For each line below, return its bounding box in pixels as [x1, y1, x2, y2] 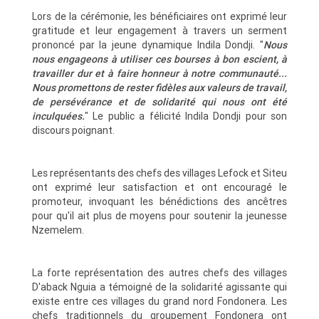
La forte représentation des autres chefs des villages [32, 266, 287, 279]
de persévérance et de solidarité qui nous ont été [32, 95, 287, 108]
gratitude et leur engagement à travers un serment [32, 23, 287, 37]
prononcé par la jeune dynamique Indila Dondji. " [32, 38, 263, 51]
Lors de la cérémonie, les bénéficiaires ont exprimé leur [32, 9, 287, 23]
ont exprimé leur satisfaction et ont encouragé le [32, 180, 287, 194]
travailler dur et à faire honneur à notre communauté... [32, 66, 287, 80]
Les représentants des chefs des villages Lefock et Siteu [32, 166, 287, 179]
